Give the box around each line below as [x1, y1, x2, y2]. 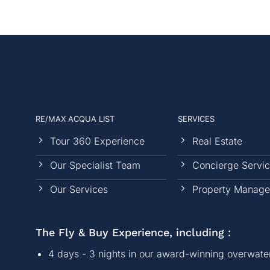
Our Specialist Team [49, 159, 140, 172]
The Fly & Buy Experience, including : [36, 226, 231, 239]
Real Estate [192, 135, 243, 148]
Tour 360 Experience [49, 135, 145, 148]
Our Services [49, 183, 108, 196]
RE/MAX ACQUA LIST [35, 114, 115, 124]
